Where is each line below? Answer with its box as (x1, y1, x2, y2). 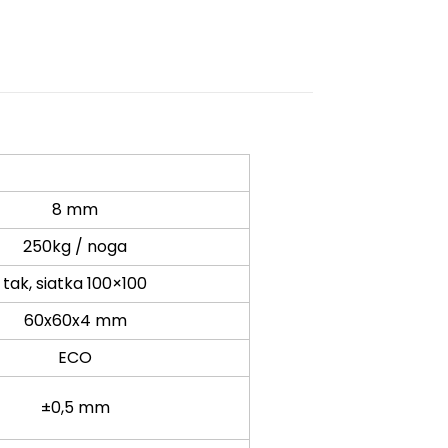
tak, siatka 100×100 (3, 271, 148, 295)
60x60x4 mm (23, 308, 127, 332)
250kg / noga (23, 234, 128, 258)
